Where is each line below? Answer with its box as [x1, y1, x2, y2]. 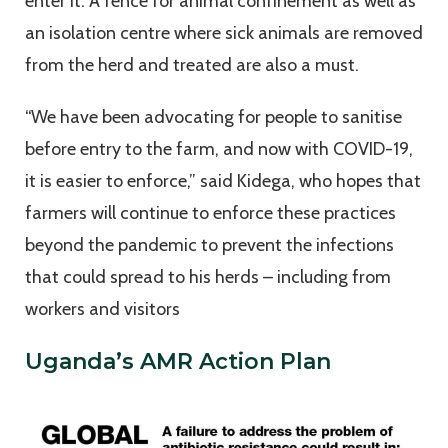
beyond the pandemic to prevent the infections [25, 234, 394, 257]
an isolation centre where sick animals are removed [25, 22, 423, 45]
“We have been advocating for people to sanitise [25, 106, 402, 129]
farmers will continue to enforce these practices [25, 202, 396, 225]
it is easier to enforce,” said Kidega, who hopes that [25, 170, 421, 193]
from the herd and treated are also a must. [25, 54, 359, 77]
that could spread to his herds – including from [25, 266, 391, 289]
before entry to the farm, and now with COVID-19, [25, 138, 413, 161]
